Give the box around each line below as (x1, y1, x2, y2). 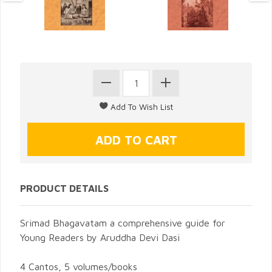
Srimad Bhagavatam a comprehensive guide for (20, 217, 225, 228)
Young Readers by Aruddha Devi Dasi (20, 231, 180, 243)
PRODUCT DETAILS (20, 182, 109, 194)
